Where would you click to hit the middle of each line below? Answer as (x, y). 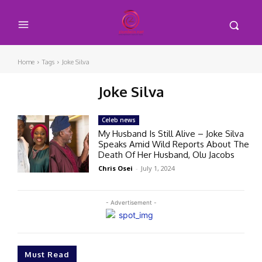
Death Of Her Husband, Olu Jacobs (167, 154)
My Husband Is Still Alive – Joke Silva (171, 133)
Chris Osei (116, 168)
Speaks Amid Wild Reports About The (174, 144)
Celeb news (119, 120)
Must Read (47, 254)
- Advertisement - (131, 202)
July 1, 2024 (158, 168)
